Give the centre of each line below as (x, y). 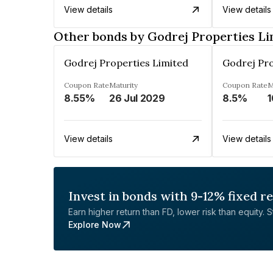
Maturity (123, 85)
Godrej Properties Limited (126, 63)
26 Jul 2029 (137, 98)
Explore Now (95, 225)
